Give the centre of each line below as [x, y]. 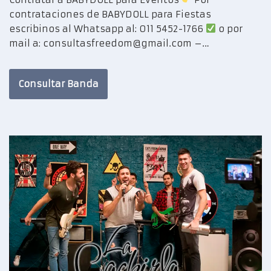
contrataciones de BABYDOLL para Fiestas [110, 14]
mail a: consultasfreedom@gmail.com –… [111, 43]
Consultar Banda [58, 83]
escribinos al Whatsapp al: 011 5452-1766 [107, 28]
